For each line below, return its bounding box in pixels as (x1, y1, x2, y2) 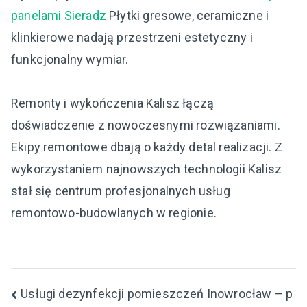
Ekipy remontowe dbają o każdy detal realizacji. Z (11, 140, 282, 155)
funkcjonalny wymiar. (11, 52, 129, 67)
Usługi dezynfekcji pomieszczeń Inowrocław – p (21, 286, 293, 301)
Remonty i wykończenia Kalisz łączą (11, 96, 214, 111)
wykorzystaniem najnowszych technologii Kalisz (11, 162, 282, 177)
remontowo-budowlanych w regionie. (11, 206, 217, 221)
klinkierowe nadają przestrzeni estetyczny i (11, 30, 253, 45)
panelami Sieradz (11, 8, 106, 23)
